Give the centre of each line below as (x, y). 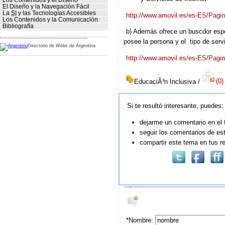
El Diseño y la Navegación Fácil (46, 7)
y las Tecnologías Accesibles (56, 13)
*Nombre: (141, 220)
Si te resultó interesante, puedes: (176, 106)
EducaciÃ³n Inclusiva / (167, 81)
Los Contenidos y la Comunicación (50, 20)
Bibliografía (18, 26)
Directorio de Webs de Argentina (62, 45)
